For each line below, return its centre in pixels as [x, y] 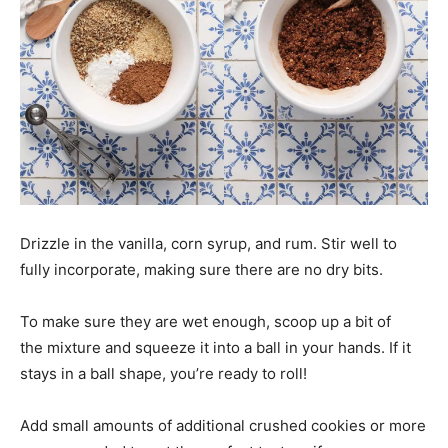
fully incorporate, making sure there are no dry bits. [201, 270]
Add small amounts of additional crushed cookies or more [223, 426]
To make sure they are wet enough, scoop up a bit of [205, 322]
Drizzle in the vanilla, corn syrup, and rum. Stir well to [208, 244]
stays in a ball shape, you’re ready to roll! [163, 374]
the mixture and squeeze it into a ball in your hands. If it [215, 348]
